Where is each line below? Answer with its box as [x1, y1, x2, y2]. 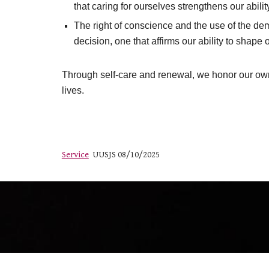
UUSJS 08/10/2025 [88, 150, 160, 160]
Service [61, 150, 89, 160]
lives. [61, 85, 84, 95]
